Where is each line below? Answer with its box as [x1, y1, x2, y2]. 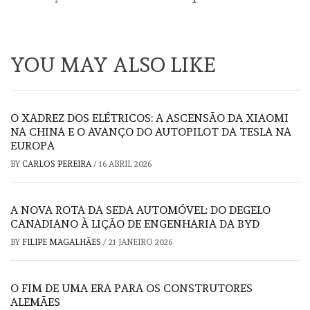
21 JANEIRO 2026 [109, 237, 172, 247]
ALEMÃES [10, 295, 60, 309]
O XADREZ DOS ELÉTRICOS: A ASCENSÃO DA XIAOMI [10, 111, 289, 125]
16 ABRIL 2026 [99, 158, 152, 169]
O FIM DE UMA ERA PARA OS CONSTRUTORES [10, 281, 253, 295]
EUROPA [10, 138, 55, 152]
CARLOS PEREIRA [22, 158, 93, 169]
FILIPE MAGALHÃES [22, 237, 103, 247]
